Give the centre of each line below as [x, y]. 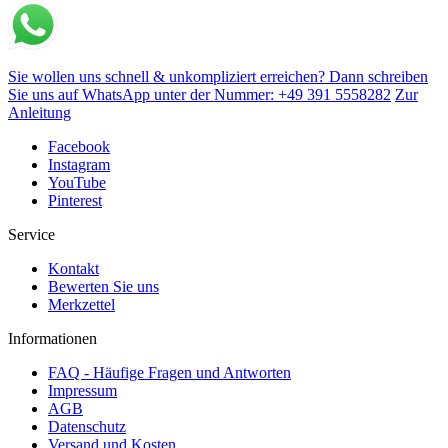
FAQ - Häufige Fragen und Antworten [169, 373]
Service [31, 235]
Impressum [82, 391]
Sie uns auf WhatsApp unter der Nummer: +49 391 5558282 [199, 95]
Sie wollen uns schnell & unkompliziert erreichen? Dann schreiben [218, 77]
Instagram [79, 165]
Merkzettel [81, 305]
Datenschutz [87, 427]
